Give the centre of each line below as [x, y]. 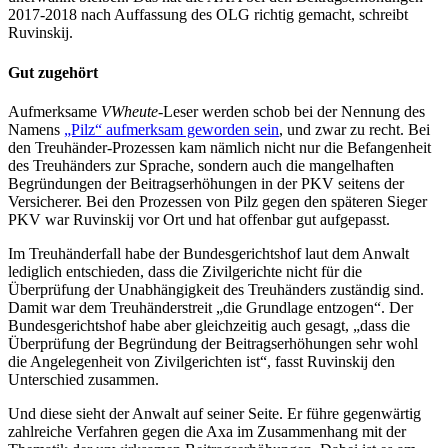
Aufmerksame [54, 111]
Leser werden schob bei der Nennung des [294, 111]
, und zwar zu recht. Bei [354, 129]
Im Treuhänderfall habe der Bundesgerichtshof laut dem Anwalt [208, 253]
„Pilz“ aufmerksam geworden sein [171, 129]
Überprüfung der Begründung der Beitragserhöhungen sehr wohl [213, 343]
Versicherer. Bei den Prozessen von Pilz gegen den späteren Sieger [217, 201]
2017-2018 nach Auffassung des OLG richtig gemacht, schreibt [208, 15]
